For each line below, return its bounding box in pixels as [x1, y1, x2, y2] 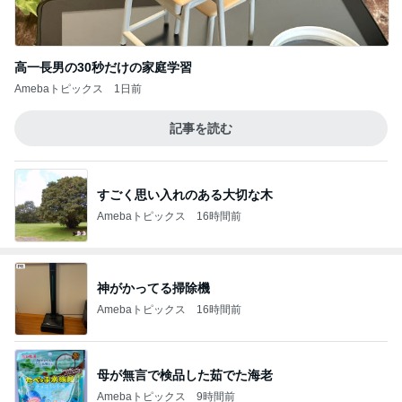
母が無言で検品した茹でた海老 [97, 367, 273, 382]
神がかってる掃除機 [97, 280, 210, 295]
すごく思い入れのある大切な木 [97, 187, 273, 202]
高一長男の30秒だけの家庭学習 [14, 60, 192, 74]
